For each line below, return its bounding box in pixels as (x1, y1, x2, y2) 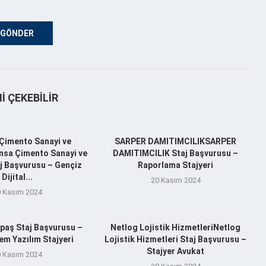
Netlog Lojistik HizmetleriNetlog (110, 222, 241, 232)
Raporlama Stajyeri (138, 160, 214, 170)
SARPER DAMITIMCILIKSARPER (115, 136, 237, 146)
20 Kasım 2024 (150, 175, 201, 185)
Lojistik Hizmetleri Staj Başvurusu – (104, 234, 247, 244)
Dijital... (1, 172, 33, 182)
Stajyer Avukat (147, 246, 205, 256)
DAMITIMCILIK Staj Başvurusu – (113, 148, 239, 158)
